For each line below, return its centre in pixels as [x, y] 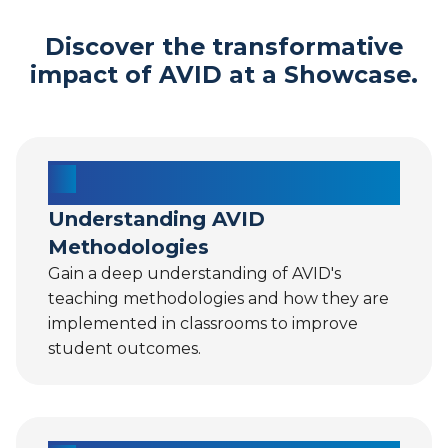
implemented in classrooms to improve [203, 324]
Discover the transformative [224, 47]
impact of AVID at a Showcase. [224, 75]
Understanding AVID [156, 219]
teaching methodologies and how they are [218, 299]
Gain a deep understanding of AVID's [194, 274]
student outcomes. [124, 349]
